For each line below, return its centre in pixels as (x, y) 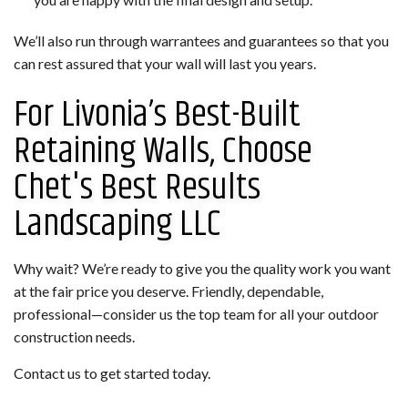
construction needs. (74, 336)
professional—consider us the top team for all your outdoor (196, 313)
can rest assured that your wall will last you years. (165, 63)
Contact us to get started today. (112, 372)
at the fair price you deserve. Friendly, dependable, (168, 291)
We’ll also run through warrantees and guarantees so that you (201, 40)
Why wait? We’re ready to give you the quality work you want (202, 268)
